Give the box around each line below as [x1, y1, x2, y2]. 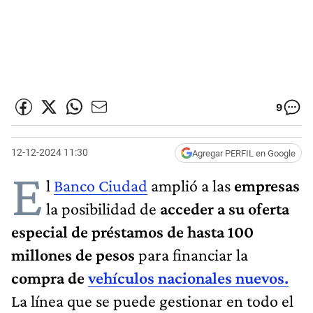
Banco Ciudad [54, 175, 147, 195]
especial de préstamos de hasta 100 [11, 221, 254, 241]
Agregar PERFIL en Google [192, 147, 296, 159]
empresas [234, 175, 300, 195]
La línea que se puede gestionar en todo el [11, 291, 293, 310]
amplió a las [147, 175, 234, 195]
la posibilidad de [46, 198, 160, 218]
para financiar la [135, 245, 248, 264]
